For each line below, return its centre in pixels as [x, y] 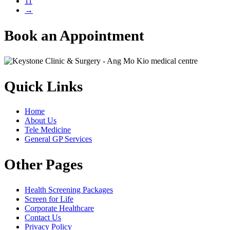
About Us [41, 121]
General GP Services [58, 139]
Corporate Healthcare [59, 208]
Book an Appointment [74, 35]
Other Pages [43, 165]
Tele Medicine [48, 130]
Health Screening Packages [69, 190]
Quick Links [43, 86]
